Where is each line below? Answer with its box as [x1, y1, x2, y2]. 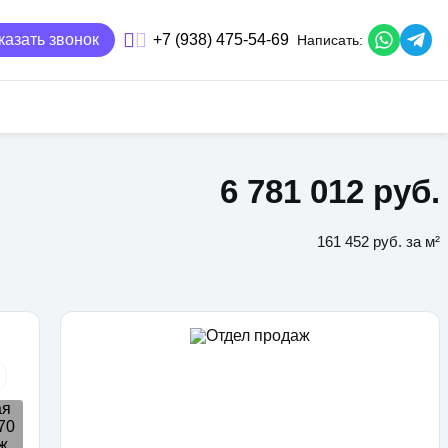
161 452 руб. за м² [317, 232, 440, 250]
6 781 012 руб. [220, 173, 440, 210]
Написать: [297, 32, 363, 48]
